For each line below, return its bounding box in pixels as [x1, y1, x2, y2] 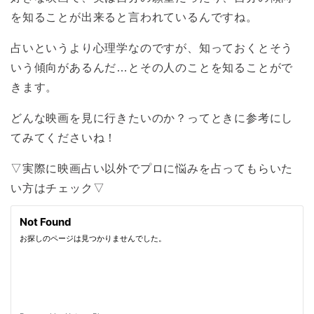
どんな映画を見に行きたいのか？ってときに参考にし [11, 112, 294, 125]
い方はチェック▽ [11, 182, 105, 195]
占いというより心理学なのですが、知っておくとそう [11, 42, 294, 55]
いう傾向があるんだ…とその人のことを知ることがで [11, 62, 294, 74]
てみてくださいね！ [11, 132, 117, 144]
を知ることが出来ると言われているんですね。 [11, 11, 258, 24]
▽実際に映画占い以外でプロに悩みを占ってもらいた [11, 163, 294, 175]
